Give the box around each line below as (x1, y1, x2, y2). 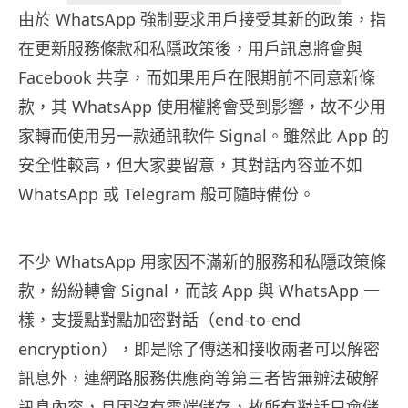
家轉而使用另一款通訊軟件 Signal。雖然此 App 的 (18, 125, 389, 148)
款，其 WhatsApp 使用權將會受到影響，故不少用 (18, 96, 386, 118)
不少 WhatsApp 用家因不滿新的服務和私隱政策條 (18, 250, 386, 273)
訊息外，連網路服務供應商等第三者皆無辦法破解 (18, 367, 379, 390)
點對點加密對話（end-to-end (84, 309, 301, 331)
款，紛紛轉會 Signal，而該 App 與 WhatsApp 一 (18, 280, 380, 302)
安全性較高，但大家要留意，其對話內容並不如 (18, 154, 362, 177)
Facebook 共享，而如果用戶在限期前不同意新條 (18, 66, 375, 89)
